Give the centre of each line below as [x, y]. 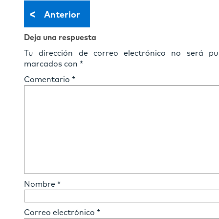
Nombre [41, 184]
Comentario [48, 79]
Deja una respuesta [60, 37]
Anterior [62, 15]
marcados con [52, 64]
